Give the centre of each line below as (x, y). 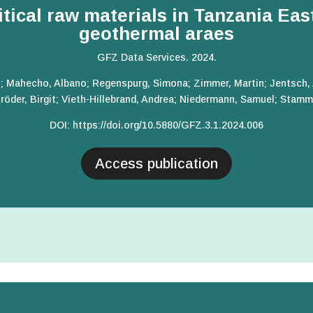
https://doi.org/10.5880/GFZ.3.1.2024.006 (168, 125)
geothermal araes (156, 34)
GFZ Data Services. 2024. (156, 58)
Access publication (156, 164)
